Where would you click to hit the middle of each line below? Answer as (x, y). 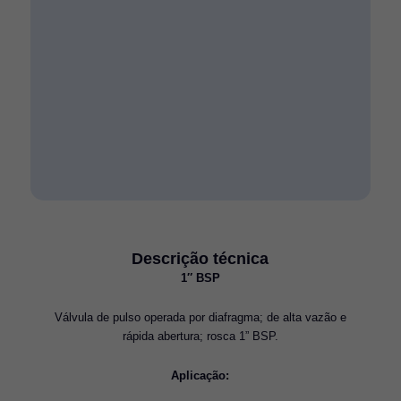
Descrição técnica (200, 259)
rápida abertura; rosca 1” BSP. (200, 337)
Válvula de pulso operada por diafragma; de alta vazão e (200, 318)
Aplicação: (200, 376)
